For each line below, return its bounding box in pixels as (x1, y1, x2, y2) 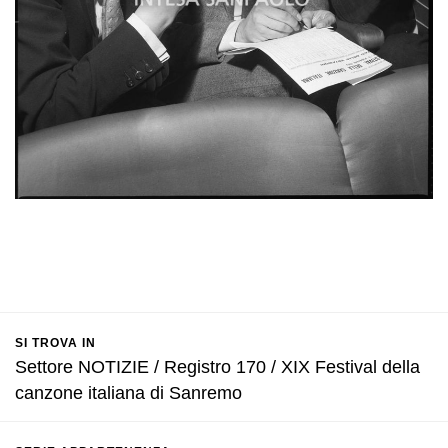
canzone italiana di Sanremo (15, 383, 242, 403)
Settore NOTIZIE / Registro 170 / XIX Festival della (15, 357, 420, 377)
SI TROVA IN (15, 336, 96, 350)
